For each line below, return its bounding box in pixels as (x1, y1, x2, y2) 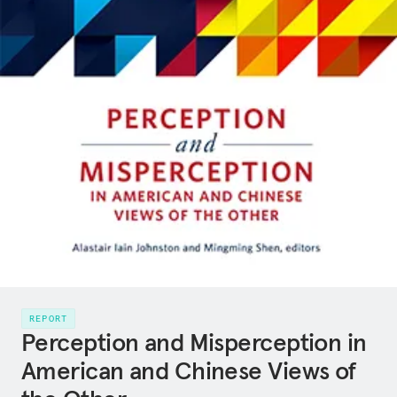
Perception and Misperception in (21, 327, 367, 358)
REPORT (29, 313, 68, 324)
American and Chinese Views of (21, 355, 356, 386)
